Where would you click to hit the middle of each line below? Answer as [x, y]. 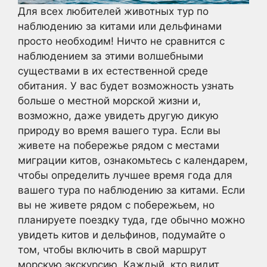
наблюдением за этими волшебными [111, 56]
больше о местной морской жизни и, [109, 101]
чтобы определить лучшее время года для [125, 176]
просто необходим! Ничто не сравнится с [121, 41]
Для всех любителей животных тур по [113, 12]
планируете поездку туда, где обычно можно [131, 220]
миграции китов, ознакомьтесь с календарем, [133, 161]
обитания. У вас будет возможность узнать [126, 86]
